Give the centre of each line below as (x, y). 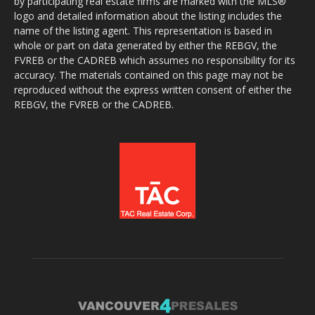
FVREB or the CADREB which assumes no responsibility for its (155, 60)
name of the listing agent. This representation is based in (143, 30)
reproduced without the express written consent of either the (153, 89)
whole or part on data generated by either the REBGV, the (146, 45)
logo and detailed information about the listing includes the (148, 15)
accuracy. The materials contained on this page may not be (149, 75)
